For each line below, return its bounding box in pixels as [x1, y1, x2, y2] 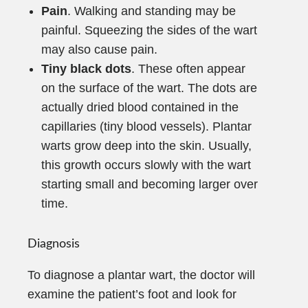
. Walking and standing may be [67, 3, 236, 18]
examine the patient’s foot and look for [27, 287, 236, 301]
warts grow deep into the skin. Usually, [41, 138, 252, 153]
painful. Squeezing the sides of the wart [41, 23, 257, 37]
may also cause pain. [41, 42, 157, 56]
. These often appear [131, 61, 245, 76]
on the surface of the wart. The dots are [41, 80, 257, 95]
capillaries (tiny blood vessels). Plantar [41, 119, 252, 133]
